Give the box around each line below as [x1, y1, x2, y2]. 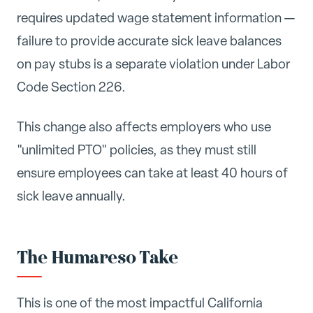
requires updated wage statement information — [17, 9, 295, 27]
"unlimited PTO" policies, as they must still [17, 140, 256, 159]
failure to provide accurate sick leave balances [17, 32, 282, 50]
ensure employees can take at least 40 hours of [17, 163, 288, 182]
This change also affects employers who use [17, 117, 271, 136]
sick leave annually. [17, 187, 126, 205]
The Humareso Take [17, 245, 178, 271]
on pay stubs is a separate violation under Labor [17, 55, 290, 73]
